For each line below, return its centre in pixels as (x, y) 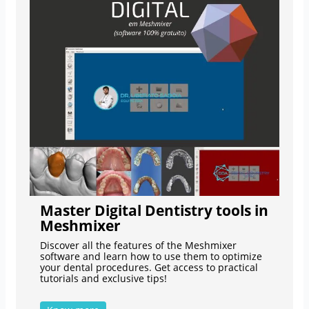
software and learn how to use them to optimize (151, 257)
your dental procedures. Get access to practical (149, 268)
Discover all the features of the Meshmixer (138, 246)
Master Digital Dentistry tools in (154, 211)
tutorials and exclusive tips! (103, 279)
